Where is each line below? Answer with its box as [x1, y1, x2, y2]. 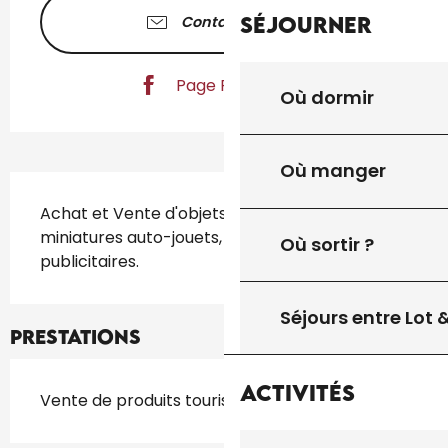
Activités [240, 378, 355, 406]
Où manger [280, 158, 386, 184]
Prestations [10, 325, 141, 349]
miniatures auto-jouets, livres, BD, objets [40, 226, 352, 250]
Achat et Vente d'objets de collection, [40, 202, 336, 226]
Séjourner [240, 10, 372, 38]
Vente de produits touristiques [40, 389, 276, 413]
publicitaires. [40, 250, 139, 274]
